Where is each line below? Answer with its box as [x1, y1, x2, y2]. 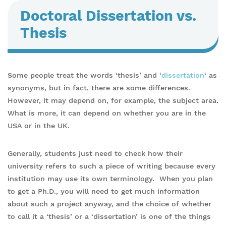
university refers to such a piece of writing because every [8, 161, 215, 170]
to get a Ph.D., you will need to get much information [8, 187, 200, 195]
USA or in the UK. [8, 121, 70, 130]
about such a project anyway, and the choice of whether [8, 199, 211, 208]
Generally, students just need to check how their [8, 149, 183, 157]
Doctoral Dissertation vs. [20, 7, 196, 24]
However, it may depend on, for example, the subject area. [8, 96, 218, 104]
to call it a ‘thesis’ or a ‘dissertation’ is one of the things [8, 212, 211, 220]
